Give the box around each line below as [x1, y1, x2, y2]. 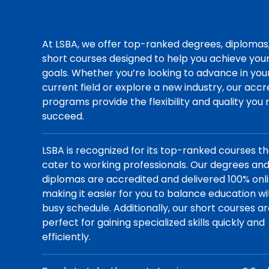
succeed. [42, 109, 85, 123]
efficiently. [42, 230, 91, 244]
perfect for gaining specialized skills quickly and [42, 216, 265, 229]
